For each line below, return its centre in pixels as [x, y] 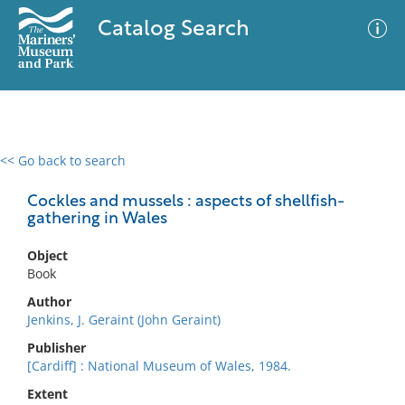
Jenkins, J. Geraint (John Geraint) [124, 320]
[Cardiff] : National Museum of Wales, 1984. [159, 366]
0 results [40, 171]
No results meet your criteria [199, 272]
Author [49, 301]
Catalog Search [173, 30]
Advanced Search [268, 176]
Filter [364, 178]
